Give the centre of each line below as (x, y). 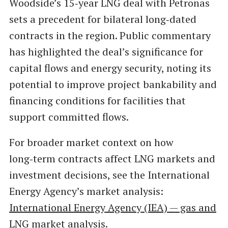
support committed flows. (69, 117)
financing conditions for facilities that (97, 100)
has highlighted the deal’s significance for (106, 51)
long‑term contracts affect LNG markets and (112, 158)
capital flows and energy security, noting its (110, 68)
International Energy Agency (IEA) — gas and (112, 207)
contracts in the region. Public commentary (110, 35)
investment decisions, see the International (109, 175)
